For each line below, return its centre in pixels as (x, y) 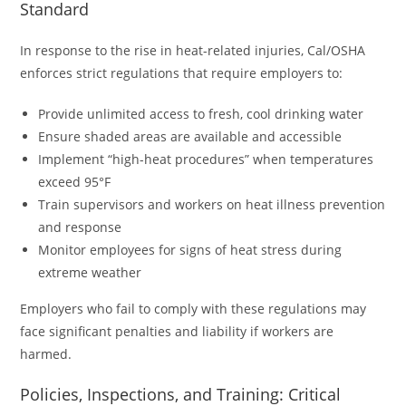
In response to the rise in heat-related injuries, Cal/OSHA (193, 51)
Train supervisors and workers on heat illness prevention (212, 205)
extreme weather (90, 273)
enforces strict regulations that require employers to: (182, 73)
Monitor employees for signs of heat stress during (190, 250)
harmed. (46, 354)
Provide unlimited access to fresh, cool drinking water (201, 114)
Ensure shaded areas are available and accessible (190, 137)
